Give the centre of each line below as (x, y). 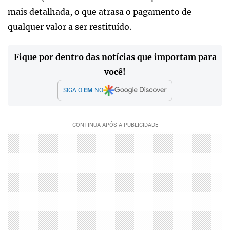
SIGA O (73, 91)
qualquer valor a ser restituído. (70, 27)
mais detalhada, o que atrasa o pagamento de (100, 12)
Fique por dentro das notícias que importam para (115, 57)
